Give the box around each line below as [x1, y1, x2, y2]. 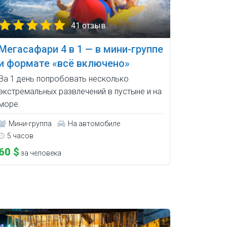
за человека [19, 149, 61, 158]
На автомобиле [67, 120, 120, 128]
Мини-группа [8, 120, 52, 128]
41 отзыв [70, 21, 106, 31]
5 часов [7, 132, 33, 140]
